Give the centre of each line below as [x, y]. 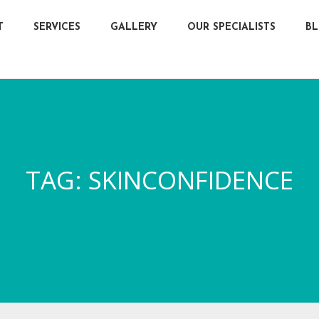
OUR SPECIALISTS [231, 27]
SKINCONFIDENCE [191, 180]
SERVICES [57, 27]
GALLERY [134, 27]
